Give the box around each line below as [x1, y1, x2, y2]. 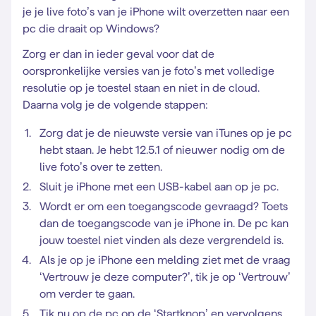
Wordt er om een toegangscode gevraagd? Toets [39, 200, 288, 212]
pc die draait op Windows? [23, 23, 159, 35]
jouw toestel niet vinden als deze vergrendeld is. [39, 234, 284, 246]
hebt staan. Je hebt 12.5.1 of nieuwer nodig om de [39, 144, 285, 156]
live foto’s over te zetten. [39, 161, 162, 173]
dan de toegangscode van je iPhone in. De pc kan [39, 217, 288, 229]
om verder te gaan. [39, 288, 135, 300]
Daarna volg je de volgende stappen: [23, 99, 208, 111]
